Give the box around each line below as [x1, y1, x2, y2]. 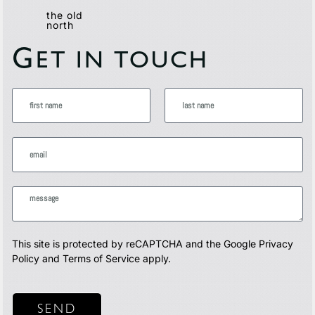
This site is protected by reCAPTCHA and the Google [12, 238, 259, 250]
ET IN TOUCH [35, 51, 210, 75]
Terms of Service [63, 252, 141, 265]
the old [46, 9, 83, 22]
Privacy [259, 238, 294, 250]
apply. [140, 252, 172, 265]
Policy [12, 252, 40, 265]
